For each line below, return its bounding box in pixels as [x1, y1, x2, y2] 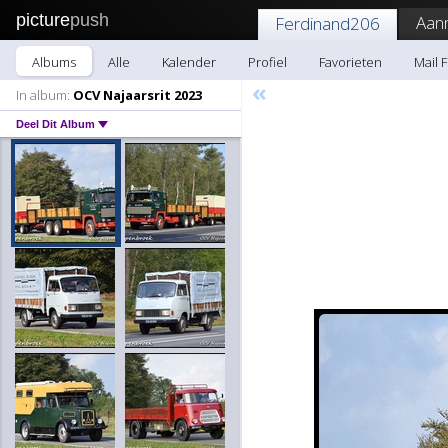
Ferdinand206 [275, 12, 380, 35]
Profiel [248, 53, 287, 71]
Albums [32, 53, 76, 71]
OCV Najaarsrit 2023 [70, 86, 202, 104]
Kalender [162, 53, 216, 71]
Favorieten [319, 53, 382, 71]
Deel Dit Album [16, 118, 98, 130]
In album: [16, 86, 70, 104]
